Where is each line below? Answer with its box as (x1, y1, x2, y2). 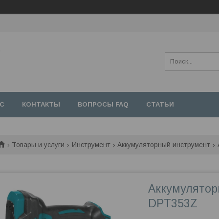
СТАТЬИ (146, 101, 174, 108)
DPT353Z (148, 197, 197, 210)
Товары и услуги (12, 141, 65, 149)
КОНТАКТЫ (22, 101, 60, 108)
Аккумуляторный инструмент (117, 141, 211, 149)
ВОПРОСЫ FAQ (78, 101, 129, 108)
